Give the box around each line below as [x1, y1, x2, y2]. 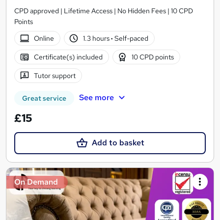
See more [79, 92, 114, 103]
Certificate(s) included [33, 53, 103, 62]
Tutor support [33, 71, 76, 81]
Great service [22, 94, 66, 103]
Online [33, 34, 54, 43]
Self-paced [113, 34, 149, 43]
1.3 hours [83, 34, 111, 43]
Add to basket [91, 137, 144, 148]
